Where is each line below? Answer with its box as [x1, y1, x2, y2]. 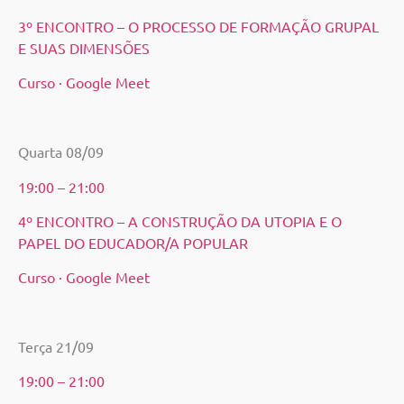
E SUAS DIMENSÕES [18, 38, 150, 57]
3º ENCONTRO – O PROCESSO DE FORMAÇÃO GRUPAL [18, 16, 379, 35]
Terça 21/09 [18, 337, 94, 356]
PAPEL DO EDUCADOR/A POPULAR [18, 233, 248, 252]
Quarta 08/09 [18, 142, 104, 161]
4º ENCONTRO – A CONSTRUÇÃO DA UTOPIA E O [18, 211, 342, 230]
